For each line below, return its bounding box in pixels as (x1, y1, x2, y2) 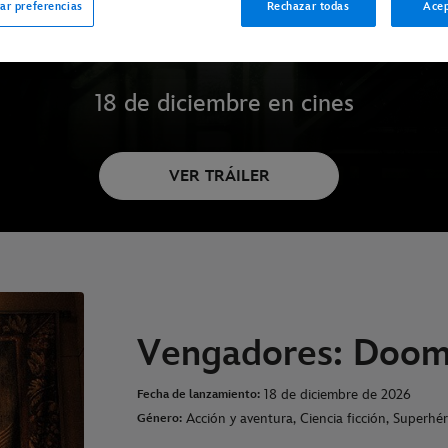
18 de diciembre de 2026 (264, 386, 412, 404)
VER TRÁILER (168, 167, 270, 186)
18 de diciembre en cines (94, 89, 354, 118)
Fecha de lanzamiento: (137, 387, 261, 403)
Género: (137, 411, 183, 427)
